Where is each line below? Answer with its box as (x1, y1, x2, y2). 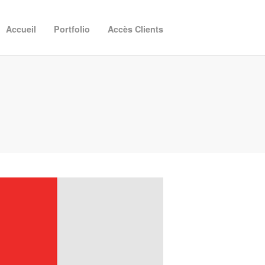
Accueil (6, 22, 36, 35)
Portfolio (54, 22, 90, 35)
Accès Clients (108, 22, 163, 35)
